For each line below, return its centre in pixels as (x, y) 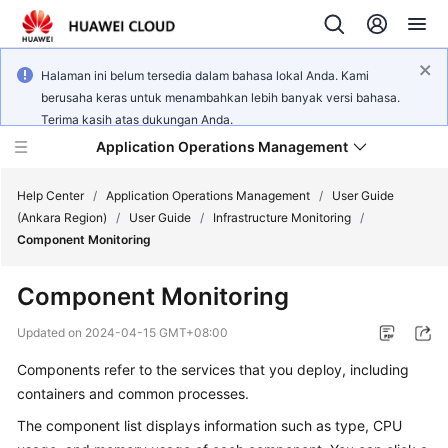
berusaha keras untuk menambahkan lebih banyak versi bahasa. (220, 97)
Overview (67, 348)
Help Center (50, 195)
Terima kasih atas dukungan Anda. (137, 119)
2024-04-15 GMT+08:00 (156, 332)
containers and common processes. (133, 393)
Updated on (51, 332)
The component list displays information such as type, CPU (209, 425)
